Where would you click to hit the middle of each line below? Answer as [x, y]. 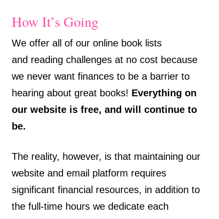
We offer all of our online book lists [87, 43]
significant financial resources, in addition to [106, 189]
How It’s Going [55, 21]
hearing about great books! [72, 93]
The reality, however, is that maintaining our [106, 156]
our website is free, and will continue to [104, 109]
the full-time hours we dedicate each [90, 206]
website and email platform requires [89, 173]
